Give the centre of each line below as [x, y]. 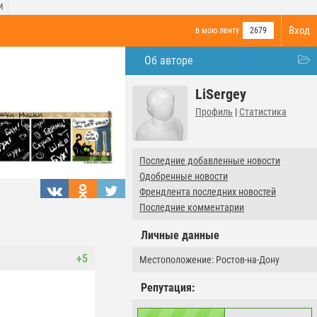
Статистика [263, 112]
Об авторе [169, 60]
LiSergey [221, 94]
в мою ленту [217, 30]
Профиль [214, 112]
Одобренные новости [184, 176]
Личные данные [180, 235]
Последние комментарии [192, 207]
